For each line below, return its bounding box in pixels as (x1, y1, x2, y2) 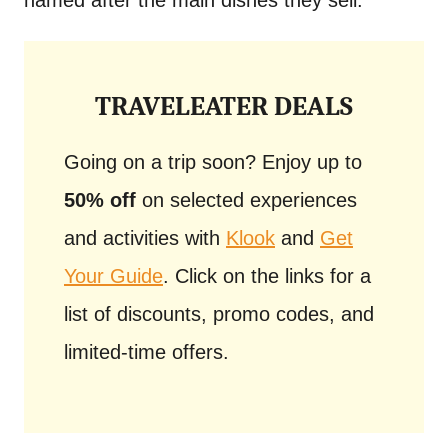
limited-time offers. (64, 341, 229, 363)
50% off (64, 189, 136, 211)
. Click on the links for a (163, 265, 371, 287)
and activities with (64, 227, 226, 249)
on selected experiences (136, 189, 357, 211)
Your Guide (64, 265, 163, 287)
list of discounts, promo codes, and (64, 303, 374, 325)
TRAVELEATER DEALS (95, 91, 353, 122)
